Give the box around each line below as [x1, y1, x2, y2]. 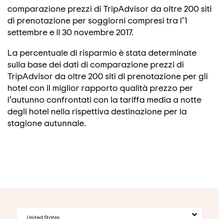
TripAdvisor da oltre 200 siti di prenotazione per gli [7, 70, 208, 81]
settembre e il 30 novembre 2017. [7, 26, 133, 37]
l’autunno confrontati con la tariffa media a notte [7, 94, 201, 105]
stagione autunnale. [7, 117, 86, 128]
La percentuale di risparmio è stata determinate [7, 47, 197, 58]
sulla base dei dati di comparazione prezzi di [7, 59, 184, 69]
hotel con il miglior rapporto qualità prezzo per [7, 82, 193, 93]
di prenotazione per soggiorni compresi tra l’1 [7, 15, 187, 25]
